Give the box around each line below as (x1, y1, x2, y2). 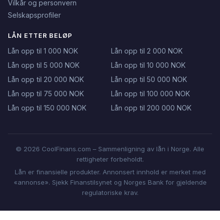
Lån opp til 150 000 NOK (8, 103, 86, 112)
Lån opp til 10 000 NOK (111, 60, 186, 69)
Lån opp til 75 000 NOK (8, 89, 84, 98)
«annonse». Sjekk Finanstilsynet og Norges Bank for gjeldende (13, 178, 207, 187)
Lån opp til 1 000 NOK (8, 46, 78, 55)
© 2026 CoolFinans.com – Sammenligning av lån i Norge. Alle (16, 144, 204, 153)
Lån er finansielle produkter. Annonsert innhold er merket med (14, 168, 206, 176)
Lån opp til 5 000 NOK (8, 60, 80, 69)
